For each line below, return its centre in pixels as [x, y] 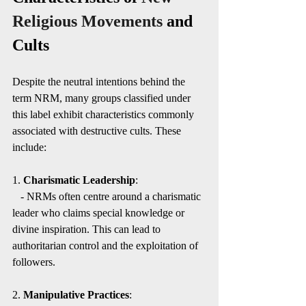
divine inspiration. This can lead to [88, 229]
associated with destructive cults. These [98, 131]
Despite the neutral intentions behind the [100, 82]
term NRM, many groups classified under [103, 98]
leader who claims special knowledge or [100, 213]
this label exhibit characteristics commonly [105, 114]
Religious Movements [87, 21]
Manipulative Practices [76, 295]
